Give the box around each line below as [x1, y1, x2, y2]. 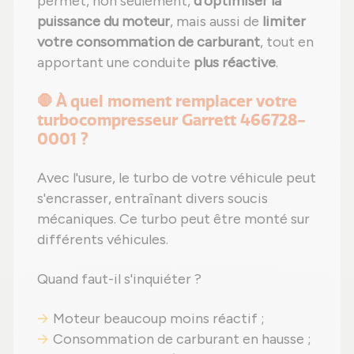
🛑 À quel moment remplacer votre [37, 90, 297, 111]
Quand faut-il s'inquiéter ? [37, 269, 201, 288]
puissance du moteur [37, 12, 170, 30]
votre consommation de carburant [37, 32, 260, 51]
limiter [262, 12, 306, 30]
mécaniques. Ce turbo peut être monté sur [37, 209, 310, 228]
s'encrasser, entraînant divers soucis [37, 189, 268, 207]
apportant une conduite [37, 53, 194, 71]
